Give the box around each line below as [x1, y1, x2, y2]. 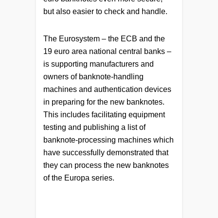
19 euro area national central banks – [43, 47, 171, 55]
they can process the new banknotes [43, 161, 169, 169]
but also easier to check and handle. [43, 7, 167, 16]
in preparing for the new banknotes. [43, 97, 164, 106]
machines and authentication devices [43, 85, 171, 93]
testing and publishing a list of [43, 123, 145, 131]
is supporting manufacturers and [43, 59, 154, 68]
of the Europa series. [43, 173, 114, 182]
